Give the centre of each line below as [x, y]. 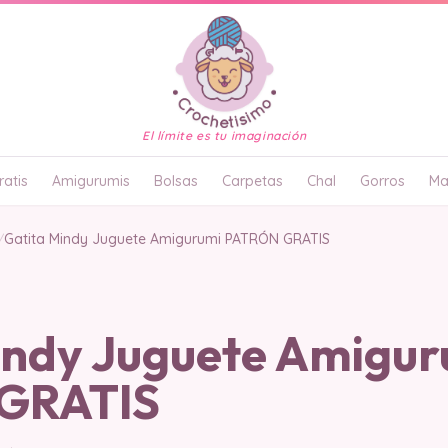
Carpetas [252, 181]
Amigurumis [91, 181]
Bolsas [176, 181]
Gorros [382, 181]
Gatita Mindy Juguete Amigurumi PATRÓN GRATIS [167, 239]
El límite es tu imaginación [224, 135]
